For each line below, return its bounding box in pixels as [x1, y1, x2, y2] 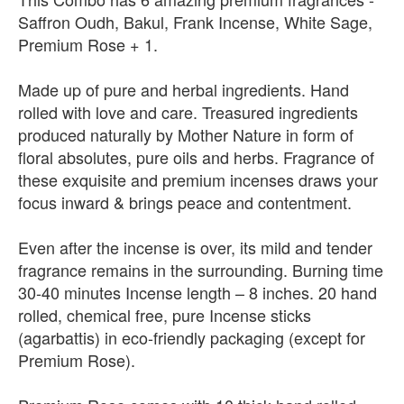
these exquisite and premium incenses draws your [18, 168, 378, 191]
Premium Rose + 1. [18, 32, 158, 56]
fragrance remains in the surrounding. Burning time [18, 258, 383, 281]
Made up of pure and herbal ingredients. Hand [18, 78, 349, 101]
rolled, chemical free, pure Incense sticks [18, 303, 311, 326]
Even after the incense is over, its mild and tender [18, 235, 372, 259]
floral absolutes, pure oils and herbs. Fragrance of [18, 145, 374, 169]
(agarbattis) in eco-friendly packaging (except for [18, 326, 365, 349]
